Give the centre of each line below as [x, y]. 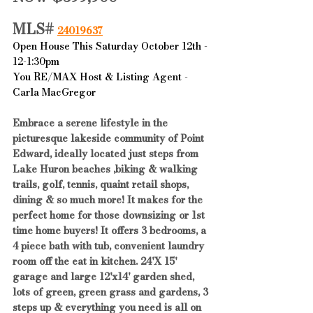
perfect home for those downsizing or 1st [110, 215]
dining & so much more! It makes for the [109, 199]
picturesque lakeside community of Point [110, 138]
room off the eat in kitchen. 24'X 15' [96, 261]
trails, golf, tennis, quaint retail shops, [102, 184]
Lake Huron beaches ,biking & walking [107, 169]
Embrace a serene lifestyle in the [92, 123]
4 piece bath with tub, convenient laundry [110, 246]
